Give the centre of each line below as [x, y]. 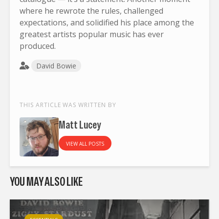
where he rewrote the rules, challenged [91, 11]
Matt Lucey [80, 124]
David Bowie [56, 66]
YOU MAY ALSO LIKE [46, 181]
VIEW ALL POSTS [85, 143]
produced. [38, 46]
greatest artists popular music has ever [92, 34]
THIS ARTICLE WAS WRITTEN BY [68, 105]
